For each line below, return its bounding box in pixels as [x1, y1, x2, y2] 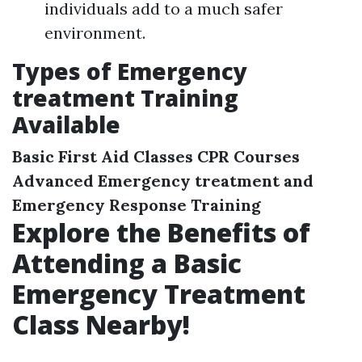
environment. [44, 23, 145, 43]
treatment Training [12, 82, 238, 113]
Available [12, 109, 120, 140]
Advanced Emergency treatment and [12, 170, 314, 191]
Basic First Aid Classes [12, 146, 193, 166]
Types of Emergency [12, 56, 247, 86]
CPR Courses [197, 146, 300, 166]
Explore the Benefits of [12, 215, 310, 250]
